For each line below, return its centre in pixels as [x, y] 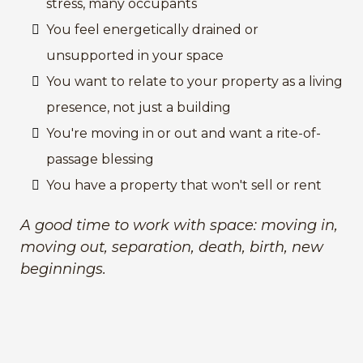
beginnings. [63, 269]
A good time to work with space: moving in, [179, 225]
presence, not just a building [139, 107]
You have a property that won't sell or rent [184, 185]
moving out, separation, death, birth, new [172, 247]
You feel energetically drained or [152, 30]
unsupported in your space [135, 56]
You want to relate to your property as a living [194, 81]
